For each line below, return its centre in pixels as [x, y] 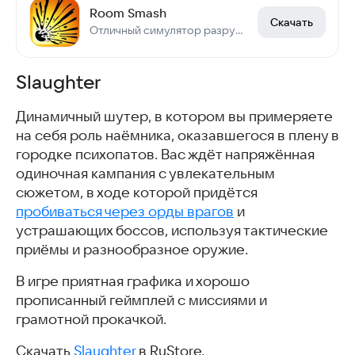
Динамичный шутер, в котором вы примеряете [174, 117]
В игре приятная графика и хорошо [133, 282]
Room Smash [128, 13]
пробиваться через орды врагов [125, 212]
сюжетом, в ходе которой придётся [137, 193]
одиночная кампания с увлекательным [145, 174]
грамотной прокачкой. [91, 320]
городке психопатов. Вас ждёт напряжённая [165, 155]
